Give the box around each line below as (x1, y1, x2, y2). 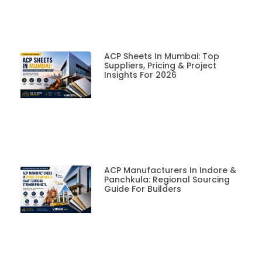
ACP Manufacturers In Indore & (104, 164, 236, 177)
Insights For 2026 (104, 68, 177, 81)
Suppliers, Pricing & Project (104, 59, 216, 71)
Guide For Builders (104, 183, 181, 195)
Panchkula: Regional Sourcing (104, 174, 230, 186)
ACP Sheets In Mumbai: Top (104, 50, 219, 62)
